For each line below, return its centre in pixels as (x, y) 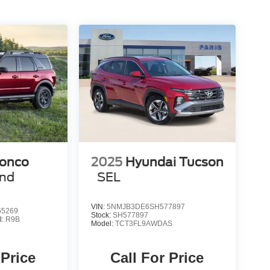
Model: (103, 224)
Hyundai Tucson (174, 162)
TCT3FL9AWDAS (143, 224)
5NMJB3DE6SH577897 (146, 207)
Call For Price (157, 258)
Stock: (102, 215)
